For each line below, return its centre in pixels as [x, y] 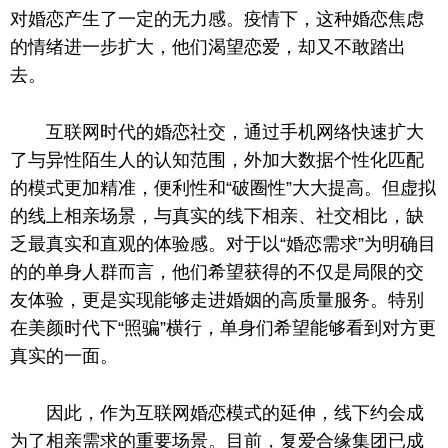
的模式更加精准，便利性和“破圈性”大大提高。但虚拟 [223, 187]
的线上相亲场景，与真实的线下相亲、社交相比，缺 [217, 215]
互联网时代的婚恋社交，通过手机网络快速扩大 [235, 131]
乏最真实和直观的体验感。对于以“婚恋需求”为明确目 [223, 243]
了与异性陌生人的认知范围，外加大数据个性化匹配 [217, 159]
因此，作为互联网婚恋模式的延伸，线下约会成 [235, 412]
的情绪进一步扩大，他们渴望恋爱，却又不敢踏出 [208, 47]
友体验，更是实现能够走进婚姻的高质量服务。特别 [217, 299]
